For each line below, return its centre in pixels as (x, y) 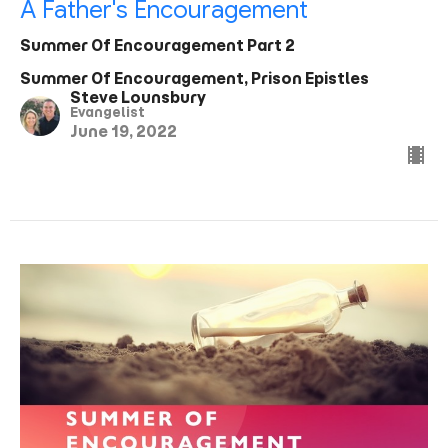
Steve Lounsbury (138, 97)
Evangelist (107, 112)
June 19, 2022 (123, 131)
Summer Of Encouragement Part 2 (157, 45)
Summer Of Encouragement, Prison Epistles (194, 78)
